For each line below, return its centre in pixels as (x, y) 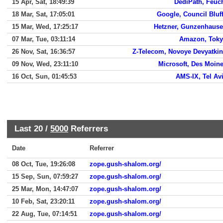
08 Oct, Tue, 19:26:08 (44, 164)
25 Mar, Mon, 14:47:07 (45, 189)
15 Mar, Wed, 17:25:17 (45, 27)
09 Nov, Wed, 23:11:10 (45, 64)
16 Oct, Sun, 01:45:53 (44, 76)
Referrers (88, 128)
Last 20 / (32, 128)
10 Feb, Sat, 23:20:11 (43, 201)
